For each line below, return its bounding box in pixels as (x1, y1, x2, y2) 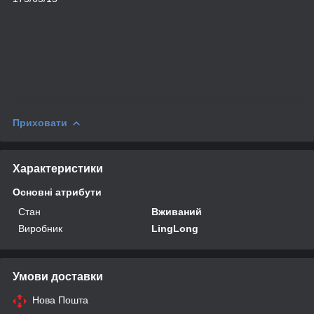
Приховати (13, 116, 67, 128)
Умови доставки (13, 270, 103, 282)
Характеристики (13, 162, 103, 175)
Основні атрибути (13, 186, 102, 198)
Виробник (18, 222, 62, 234)
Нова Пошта (32, 294, 88, 306)
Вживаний (151, 205, 203, 217)
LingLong (151, 222, 199, 234)
